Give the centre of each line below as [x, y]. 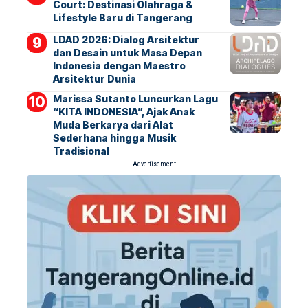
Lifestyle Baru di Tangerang [122, 18]
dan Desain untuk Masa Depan [127, 53]
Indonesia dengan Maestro [119, 66]
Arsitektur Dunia [94, 79]
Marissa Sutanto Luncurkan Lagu [135, 99]
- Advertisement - [154, 164]
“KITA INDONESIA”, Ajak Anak [123, 112]
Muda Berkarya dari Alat [113, 125]
